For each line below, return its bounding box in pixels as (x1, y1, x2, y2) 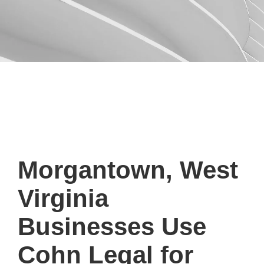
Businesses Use (18, 212, 206, 240)
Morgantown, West (18, 156, 238, 184)
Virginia (18, 184, 108, 212)
